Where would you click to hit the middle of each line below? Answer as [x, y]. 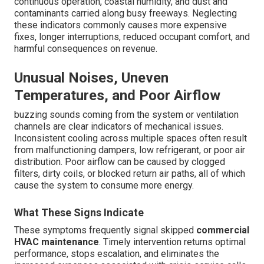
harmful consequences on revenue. [86, 49]
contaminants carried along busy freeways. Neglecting [126, 14]
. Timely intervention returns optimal [172, 242]
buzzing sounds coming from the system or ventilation [126, 115]
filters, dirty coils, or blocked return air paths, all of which [130, 174]
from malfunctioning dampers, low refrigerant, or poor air [130, 150]
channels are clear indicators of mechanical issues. [119, 127]
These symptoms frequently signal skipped [105, 230]
